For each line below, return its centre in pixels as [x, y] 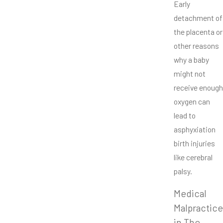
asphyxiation [195, 129]
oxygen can [192, 102]
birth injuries [194, 143]
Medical [190, 193]
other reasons [196, 46]
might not [190, 74]
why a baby [191, 60]
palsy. [183, 171]
